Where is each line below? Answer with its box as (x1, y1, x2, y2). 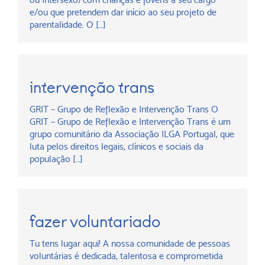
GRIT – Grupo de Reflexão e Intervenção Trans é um (30, 116, 231, 127)
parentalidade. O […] (30, 19, 106, 30)
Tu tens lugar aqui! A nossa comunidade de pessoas (30, 238, 230, 249)
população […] (30, 153, 83, 164)
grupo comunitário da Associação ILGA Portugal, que (30, 128, 234, 140)
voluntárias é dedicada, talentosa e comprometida (30, 250, 223, 261)
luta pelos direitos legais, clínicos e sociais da (30, 141, 203, 152)
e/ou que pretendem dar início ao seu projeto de (30, 7, 216, 18)
